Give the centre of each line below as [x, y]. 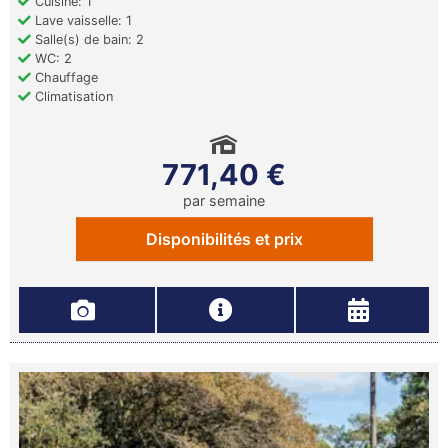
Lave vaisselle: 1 [81, 20]
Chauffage [64, 77]
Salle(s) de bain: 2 [87, 39]
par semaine [224, 200]
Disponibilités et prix [224, 239]
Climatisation [72, 96]
